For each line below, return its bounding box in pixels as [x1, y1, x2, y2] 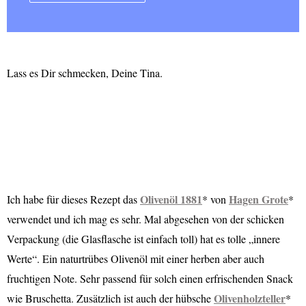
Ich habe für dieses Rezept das [7, 192, 140, 207]
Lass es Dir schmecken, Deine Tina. [7, 65, 163, 80]
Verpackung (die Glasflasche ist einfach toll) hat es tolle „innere [7, 232, 280, 247]
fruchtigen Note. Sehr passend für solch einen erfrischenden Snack [7, 271, 293, 286]
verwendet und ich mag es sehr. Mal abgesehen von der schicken [7, 212, 284, 227]
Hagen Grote [229, 191, 288, 208]
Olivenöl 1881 [140, 191, 202, 208]
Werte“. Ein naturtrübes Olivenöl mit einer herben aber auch [7, 251, 264, 266]
